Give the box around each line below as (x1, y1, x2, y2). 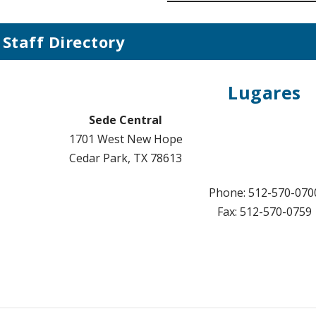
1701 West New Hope (68, 130, 183, 147)
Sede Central (89, 111, 163, 128)
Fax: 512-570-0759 (217, 203, 312, 219)
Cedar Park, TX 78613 (69, 150, 183, 166)
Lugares (228, 80, 301, 104)
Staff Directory (2, 30, 126, 52)
